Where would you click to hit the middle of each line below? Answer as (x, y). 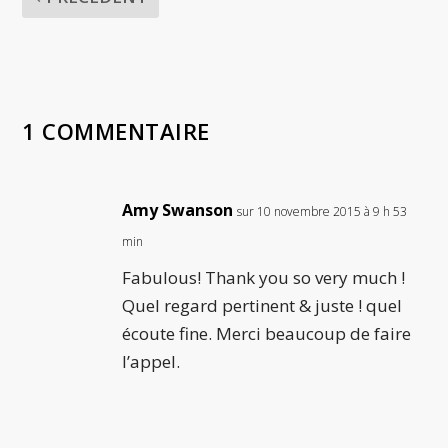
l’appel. (151, 361)
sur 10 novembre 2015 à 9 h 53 (322, 211)
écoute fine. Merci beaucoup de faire (267, 333)
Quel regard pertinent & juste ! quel (262, 305)
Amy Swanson (178, 209)
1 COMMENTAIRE (116, 130)
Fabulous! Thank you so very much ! (264, 277)
